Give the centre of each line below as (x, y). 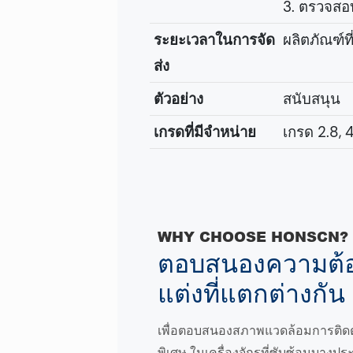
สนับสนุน (311, 99)
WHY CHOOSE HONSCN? (253, 237)
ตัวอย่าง (178, 99)
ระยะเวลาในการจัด (214, 40)
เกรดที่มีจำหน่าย (204, 132)
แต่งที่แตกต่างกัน (252, 294)
